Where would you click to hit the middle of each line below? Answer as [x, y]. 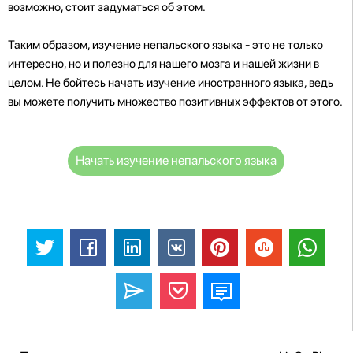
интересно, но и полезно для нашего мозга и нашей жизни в [163, 63]
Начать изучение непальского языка [176, 160]
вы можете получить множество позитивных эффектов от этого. [175, 101]
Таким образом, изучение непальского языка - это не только [165, 45]
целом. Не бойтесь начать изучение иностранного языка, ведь [171, 82]
